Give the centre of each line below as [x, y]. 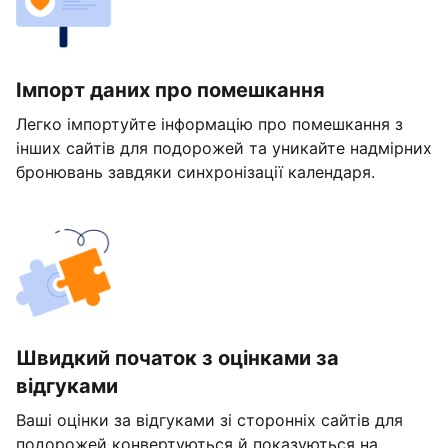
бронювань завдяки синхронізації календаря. [195, 172]
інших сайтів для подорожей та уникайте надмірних [224, 148]
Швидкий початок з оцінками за [177, 358]
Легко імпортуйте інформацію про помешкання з [209, 124]
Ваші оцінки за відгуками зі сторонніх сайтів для [209, 420]
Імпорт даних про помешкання [170, 90]
